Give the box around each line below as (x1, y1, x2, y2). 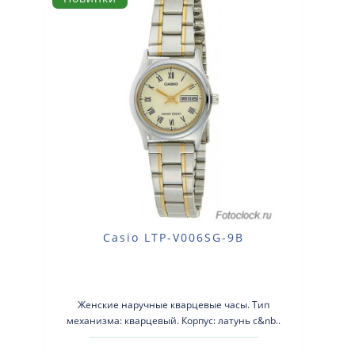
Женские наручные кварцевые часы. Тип (78, 298, 270, 312)
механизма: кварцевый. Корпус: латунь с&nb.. (67, 314, 281, 328)
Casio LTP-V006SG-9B (103, 230, 245, 246)
